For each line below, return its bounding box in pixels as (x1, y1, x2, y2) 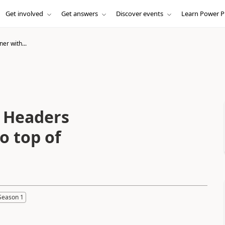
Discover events (116, 9, 163, 18)
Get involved (5, 9, 43, 18)
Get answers (61, 9, 98, 18)
